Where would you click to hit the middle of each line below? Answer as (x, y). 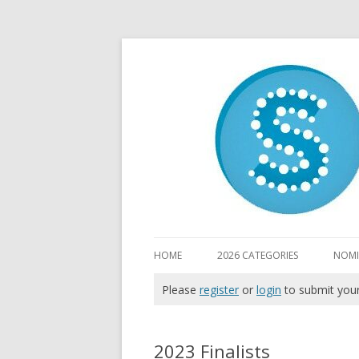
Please (181, 290)
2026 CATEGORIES (258, 255)
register (219, 290)
